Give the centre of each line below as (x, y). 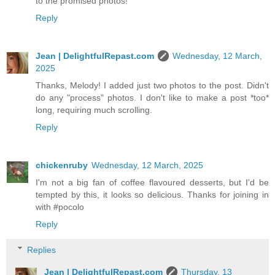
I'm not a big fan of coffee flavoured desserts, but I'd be (152, 183)
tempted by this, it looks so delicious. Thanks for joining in (152, 195)
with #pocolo (60, 207)
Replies (42, 250)
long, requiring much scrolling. (94, 110)
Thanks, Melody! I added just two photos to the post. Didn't (152, 86)
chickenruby (62, 165)
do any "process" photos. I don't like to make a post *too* (152, 98)
